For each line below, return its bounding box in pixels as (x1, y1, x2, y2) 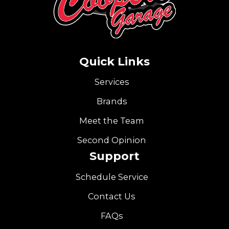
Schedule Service (75, 171, 148, 182)
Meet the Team (79, 115, 145, 126)
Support (89, 149, 140, 164)
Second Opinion (77, 134, 147, 145)
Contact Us (88, 191, 136, 201)
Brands (96, 96, 127, 106)
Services (94, 77, 129, 87)
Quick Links (79, 54, 150, 68)
